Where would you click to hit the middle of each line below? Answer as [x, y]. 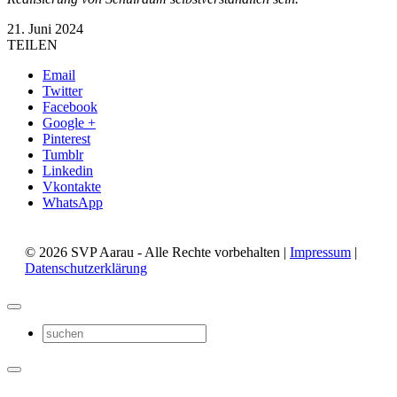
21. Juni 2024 [45, 28]
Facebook [70, 106]
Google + [69, 122]
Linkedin [68, 170]
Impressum [320, 253]
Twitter [62, 90]
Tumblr [63, 154]
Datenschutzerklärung [86, 269]
